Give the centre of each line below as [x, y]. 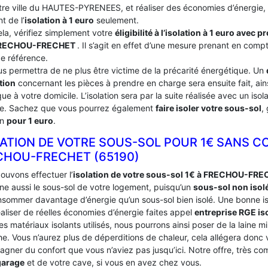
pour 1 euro [30, 121]
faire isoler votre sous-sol [208, 108]
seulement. [116, 20]
